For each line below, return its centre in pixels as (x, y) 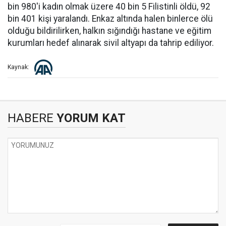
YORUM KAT (90, 118)
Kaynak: (18, 67)
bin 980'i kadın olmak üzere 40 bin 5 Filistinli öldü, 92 (109, 7)
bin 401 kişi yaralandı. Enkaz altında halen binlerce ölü (110, 19)
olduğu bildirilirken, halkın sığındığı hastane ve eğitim (109, 31)
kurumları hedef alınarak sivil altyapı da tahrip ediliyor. (111, 43)
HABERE (31, 118)
